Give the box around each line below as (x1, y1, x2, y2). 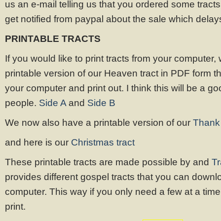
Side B (87, 98, 115, 108)
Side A (39, 98, 66, 108)
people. (5, 98, 39, 108)
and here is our (5, 137, 71, 147)
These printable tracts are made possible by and (5, 157, 212, 167)
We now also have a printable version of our (5, 117, 193, 128)
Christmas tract (71, 137, 135, 147)
